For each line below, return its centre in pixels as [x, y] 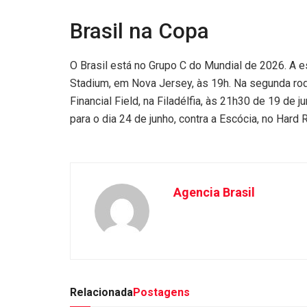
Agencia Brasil [214, 192]
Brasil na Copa [139, 32]
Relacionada [101, 292]
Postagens [161, 292]
